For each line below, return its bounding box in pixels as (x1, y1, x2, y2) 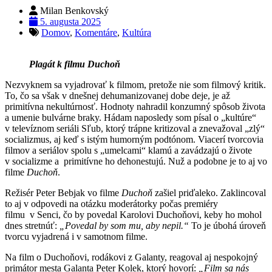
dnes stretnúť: (5, 220, 59, 231)
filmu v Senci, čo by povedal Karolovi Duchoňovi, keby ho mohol (5, 209, 262, 220)
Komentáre (75, 27, 117, 38)
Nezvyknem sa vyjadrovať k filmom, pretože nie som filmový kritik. (5, 79, 266, 90)
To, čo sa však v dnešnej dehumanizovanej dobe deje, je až (5, 90, 230, 101)
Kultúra (122, 27, 151, 38)
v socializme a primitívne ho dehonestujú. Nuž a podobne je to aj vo (5, 155, 267, 166)
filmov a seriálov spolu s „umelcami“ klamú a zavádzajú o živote (5, 144, 252, 155)
